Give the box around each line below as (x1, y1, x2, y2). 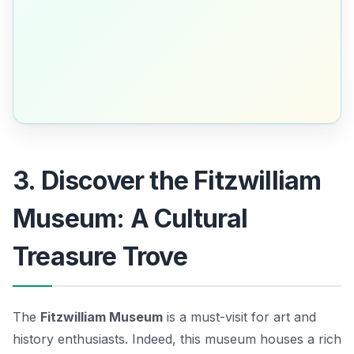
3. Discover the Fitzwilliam (13, 164, 322, 196)
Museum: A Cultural (13, 202, 248, 234)
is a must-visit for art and (163, 308, 316, 325)
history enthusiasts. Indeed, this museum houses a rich (13, 330, 341, 347)
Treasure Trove (13, 240, 187, 272)
